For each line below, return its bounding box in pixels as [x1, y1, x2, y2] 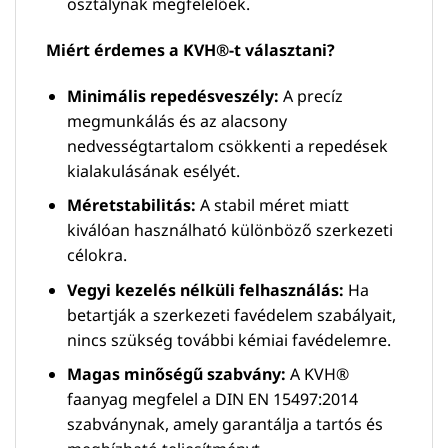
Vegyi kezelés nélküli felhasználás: [66, 278, 344, 301]
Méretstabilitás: [66, 194, 196, 217]
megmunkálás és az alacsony [66, 109, 287, 132]
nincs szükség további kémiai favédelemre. [66, 328, 391, 351]
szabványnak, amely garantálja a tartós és [66, 413, 383, 436]
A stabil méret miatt [195, 194, 349, 217]
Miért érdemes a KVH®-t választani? [46, 38, 335, 61]
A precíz [278, 84, 343, 107]
